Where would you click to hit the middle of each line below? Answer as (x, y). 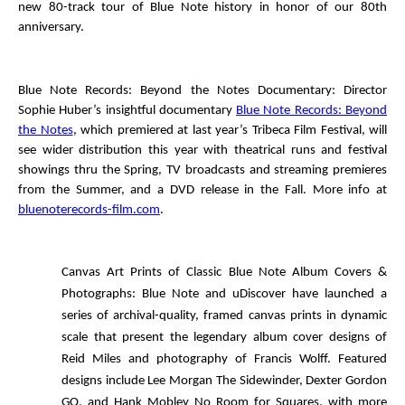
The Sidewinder (257, 381)
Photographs (97, 295)
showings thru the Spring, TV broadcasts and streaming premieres (202, 170)
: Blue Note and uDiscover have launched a (259, 295)
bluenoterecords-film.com (89, 210)
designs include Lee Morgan (139, 381)
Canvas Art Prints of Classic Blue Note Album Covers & (224, 273)
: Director (359, 90)
